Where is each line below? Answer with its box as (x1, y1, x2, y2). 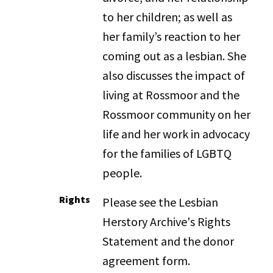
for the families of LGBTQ (102, 146, 232, 161)
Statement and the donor (102, 233, 235, 249)
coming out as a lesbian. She (102, 48, 247, 63)
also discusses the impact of (102, 68, 246, 83)
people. (102, 165, 143, 180)
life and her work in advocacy (102, 126, 250, 141)
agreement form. (102, 253, 191, 268)
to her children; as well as (102, 9, 233, 24)
